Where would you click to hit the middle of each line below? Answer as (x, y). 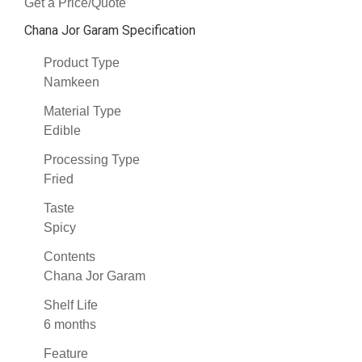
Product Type (82, 62)
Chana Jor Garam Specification (110, 30)
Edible (62, 130)
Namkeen (72, 82)
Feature (66, 353)
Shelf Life (71, 305)
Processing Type (92, 159)
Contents (69, 256)
